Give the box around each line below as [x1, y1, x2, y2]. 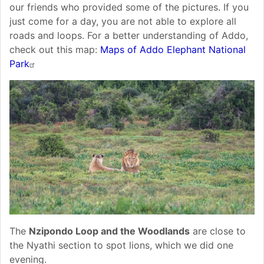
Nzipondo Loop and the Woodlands [29, 225, 190, 237]
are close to [190, 225, 246, 237]
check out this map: [9, 43, 100, 55]
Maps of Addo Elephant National [100, 43, 246, 55]
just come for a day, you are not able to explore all [9, 15, 236, 27]
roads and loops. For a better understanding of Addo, [9, 29, 248, 41]
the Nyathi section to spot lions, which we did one [9, 239, 233, 251]
